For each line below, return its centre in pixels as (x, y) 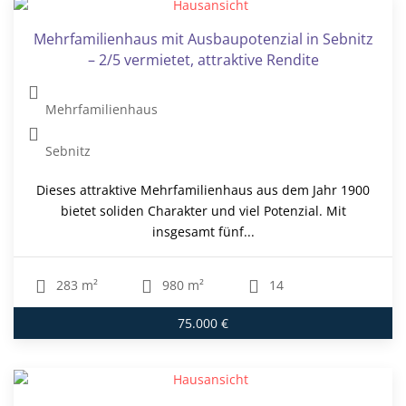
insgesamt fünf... (203, 231)
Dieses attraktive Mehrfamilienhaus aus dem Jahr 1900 (203, 189)
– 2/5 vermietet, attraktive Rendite (203, 59)
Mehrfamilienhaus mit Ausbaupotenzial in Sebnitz (203, 39)
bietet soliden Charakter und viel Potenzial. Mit (203, 210)
